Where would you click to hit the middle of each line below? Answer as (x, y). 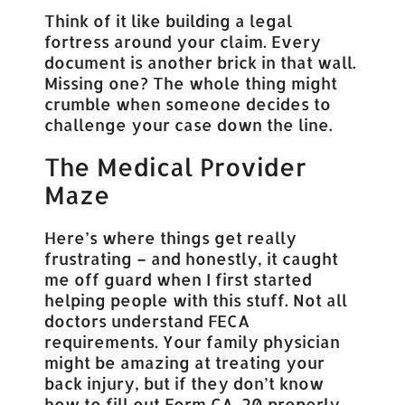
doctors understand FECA (147, 321)
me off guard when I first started (179, 279)
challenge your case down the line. (189, 125)
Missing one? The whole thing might (191, 83)
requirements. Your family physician (193, 342)
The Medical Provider (176, 167)
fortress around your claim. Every (183, 42)
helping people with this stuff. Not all (196, 300)
